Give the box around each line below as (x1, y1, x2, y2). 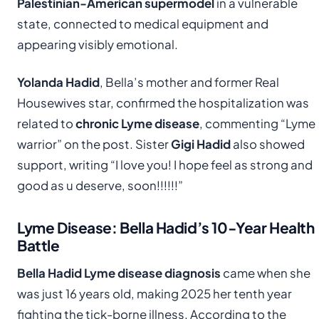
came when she (221, 265, 310, 281)
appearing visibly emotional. (17, 36, 178, 52)
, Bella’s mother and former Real (100, 74, 279, 90)
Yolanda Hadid (17, 74, 100, 90)
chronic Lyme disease (75, 115, 199, 131)
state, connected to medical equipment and (17, 16, 268, 31)
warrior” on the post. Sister (17, 136, 171, 152)
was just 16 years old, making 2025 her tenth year (17, 286, 292, 301)
